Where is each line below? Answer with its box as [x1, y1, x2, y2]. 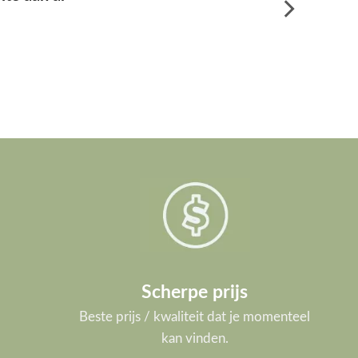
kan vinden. [161, 305, 229, 320]
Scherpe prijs [141, 257, 249, 276]
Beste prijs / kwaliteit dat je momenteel [79, 284, 311, 298]
